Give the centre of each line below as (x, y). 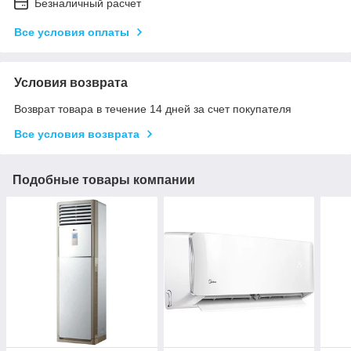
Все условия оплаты (72, 32)
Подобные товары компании (104, 179)
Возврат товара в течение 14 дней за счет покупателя (153, 109)
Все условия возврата (77, 134)
